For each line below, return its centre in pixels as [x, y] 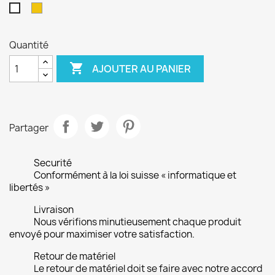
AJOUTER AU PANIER [142, 68]
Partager [29, 128]
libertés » [29, 188]
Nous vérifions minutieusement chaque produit [137, 222]
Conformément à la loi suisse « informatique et [135, 175]
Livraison [54, 210]
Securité [53, 163]
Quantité [29, 45]
